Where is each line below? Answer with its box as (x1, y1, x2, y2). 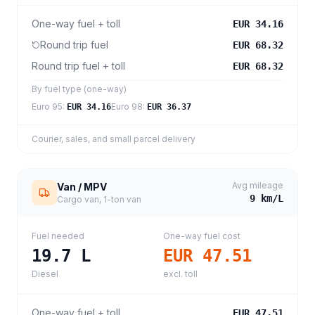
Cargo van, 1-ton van (57, 194, 141, 205)
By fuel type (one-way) (32, 84, 127, 94)
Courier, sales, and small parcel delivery (32, 134, 195, 144)
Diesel (32, 269, 58, 279)
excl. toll (163, 269, 198, 279)
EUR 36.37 (147, 102, 191, 112)
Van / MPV (57, 181, 107, 193)
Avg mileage (232, 180, 283, 191)
